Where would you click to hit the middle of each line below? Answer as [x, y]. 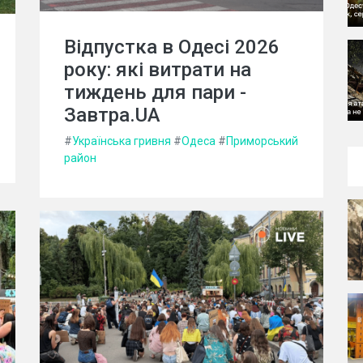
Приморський [262, 141]
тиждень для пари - [155, 92]
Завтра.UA [112, 115]
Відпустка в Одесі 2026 [172, 47]
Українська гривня [122, 141]
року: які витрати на [158, 69]
